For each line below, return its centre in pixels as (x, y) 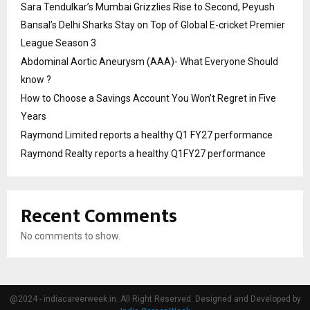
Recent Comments (99, 216)
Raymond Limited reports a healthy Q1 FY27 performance (147, 135)
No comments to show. (71, 236)
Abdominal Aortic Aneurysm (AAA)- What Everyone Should (149, 61)
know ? (36, 79)
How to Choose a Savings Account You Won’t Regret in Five (148, 98)
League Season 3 (58, 43)
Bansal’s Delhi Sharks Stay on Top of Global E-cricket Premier (153, 25)
